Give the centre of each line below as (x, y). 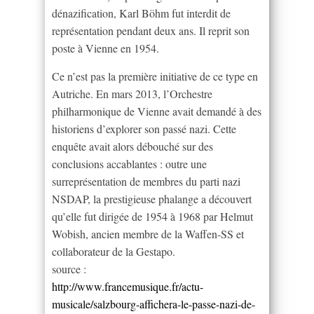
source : (69, 269)
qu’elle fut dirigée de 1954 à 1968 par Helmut (152, 217)
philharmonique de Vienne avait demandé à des (157, 111)
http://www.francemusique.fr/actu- (128, 287)
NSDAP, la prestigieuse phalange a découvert (152, 199)
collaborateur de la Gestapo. (114, 252)
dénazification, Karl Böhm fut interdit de (141, 13)
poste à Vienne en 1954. (105, 48)
